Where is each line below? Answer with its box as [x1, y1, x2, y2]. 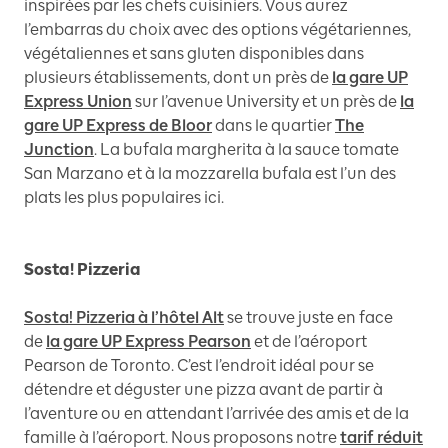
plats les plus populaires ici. [24, 188, 224, 208]
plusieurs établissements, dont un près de [24, 68, 329, 88]
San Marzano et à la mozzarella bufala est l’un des [24, 164, 396, 184]
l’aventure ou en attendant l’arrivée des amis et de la [24, 404, 409, 424]
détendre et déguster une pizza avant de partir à [24, 380, 383, 400]
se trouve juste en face [227, 308, 393, 328]
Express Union [24, 92, 132, 112]
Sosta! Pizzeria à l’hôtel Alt [24, 308, 224, 328]
